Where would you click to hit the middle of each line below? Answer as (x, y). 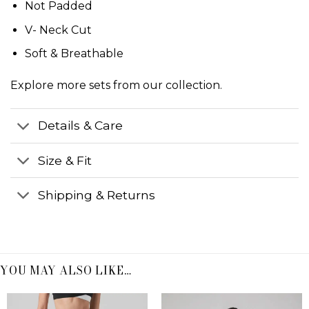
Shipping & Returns (97, 195)
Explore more (50, 86)
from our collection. (166, 86)
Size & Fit (65, 160)
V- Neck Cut (58, 30)
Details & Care (81, 126)
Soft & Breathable (74, 54)
